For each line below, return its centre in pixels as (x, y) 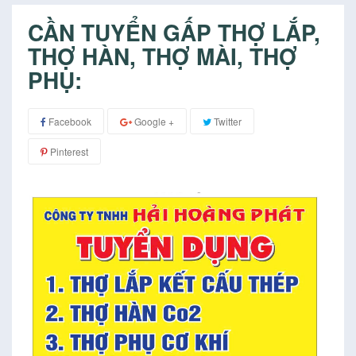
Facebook (69, 121)
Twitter (226, 121)
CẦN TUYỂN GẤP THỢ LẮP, (174, 32)
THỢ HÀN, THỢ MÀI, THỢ (163, 56)
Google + (153, 121)
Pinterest (68, 151)
